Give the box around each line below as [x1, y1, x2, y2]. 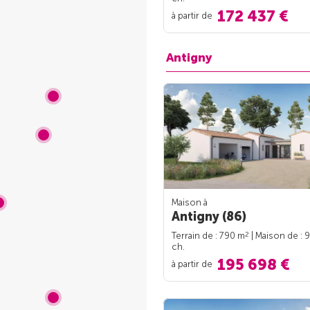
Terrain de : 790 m [172, 230, 245, 241]
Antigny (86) [172, 209, 246, 225]
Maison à [172, 197, 208, 208]
